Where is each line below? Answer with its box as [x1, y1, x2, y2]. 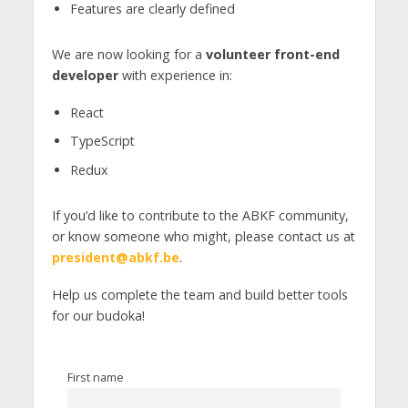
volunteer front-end [205, 45, 340, 63]
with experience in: [117, 66, 232, 84]
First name [67, 368, 125, 385]
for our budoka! [51, 307, 145, 325]
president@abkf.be [51, 249, 179, 267]
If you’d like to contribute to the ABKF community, [51, 207, 349, 225]
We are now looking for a [51, 45, 206, 63]
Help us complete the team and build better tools [51, 286, 348, 304]
